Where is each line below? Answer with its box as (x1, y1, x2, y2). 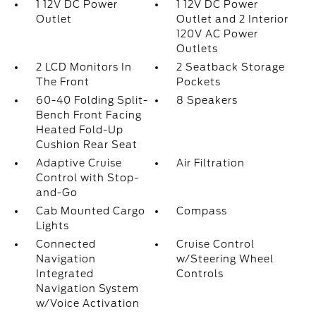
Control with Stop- (35, 172, 139, 183)
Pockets (176, 76, 221, 87)
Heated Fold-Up (35, 124, 123, 135)
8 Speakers (176, 95, 238, 106)
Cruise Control (176, 238, 255, 250)
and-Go (35, 187, 78, 198)
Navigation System (35, 283, 139, 294)
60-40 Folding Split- (35, 95, 148, 106)
